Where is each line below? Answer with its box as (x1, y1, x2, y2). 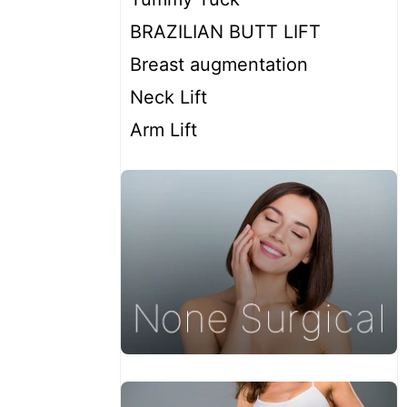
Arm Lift (130, 119, 197, 142)
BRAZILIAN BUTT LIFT (130, 21, 321, 44)
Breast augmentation (130, 54, 308, 76)
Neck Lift (130, 86, 207, 109)
